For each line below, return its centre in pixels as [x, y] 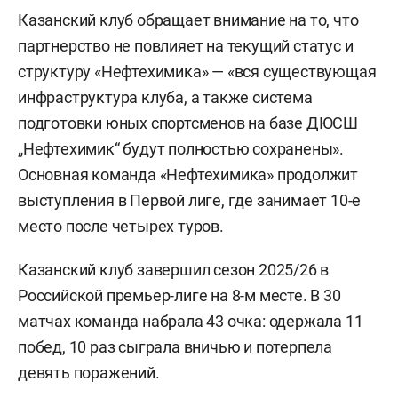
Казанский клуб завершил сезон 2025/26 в [174, 270]
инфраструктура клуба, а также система [165, 98]
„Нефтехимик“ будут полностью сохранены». [181, 149]
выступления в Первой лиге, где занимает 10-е [190, 201]
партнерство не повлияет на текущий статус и [186, 46]
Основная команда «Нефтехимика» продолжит [188, 175]
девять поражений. [89, 373]
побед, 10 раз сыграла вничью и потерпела [175, 347]
